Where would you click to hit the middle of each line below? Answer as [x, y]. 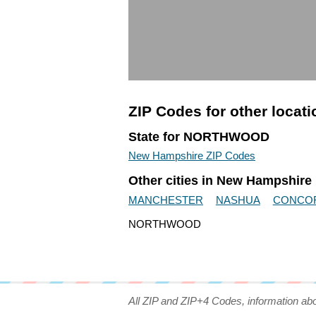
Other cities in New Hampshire [220, 181]
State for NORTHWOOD [199, 136]
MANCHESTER [166, 200]
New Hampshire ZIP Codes [192, 156]
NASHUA [238, 200]
